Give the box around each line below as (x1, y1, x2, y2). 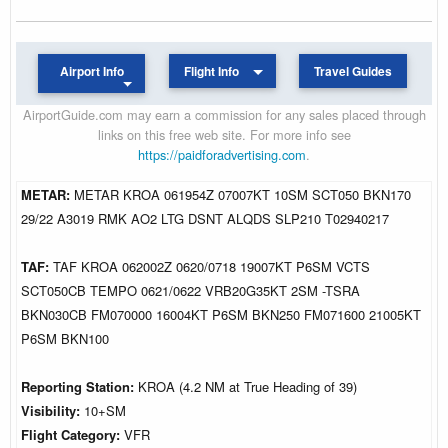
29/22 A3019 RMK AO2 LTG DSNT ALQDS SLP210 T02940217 (21, 208, 389, 228)
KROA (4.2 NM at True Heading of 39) (134, 376, 357, 396)
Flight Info (184, 62, 240, 80)
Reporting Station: (21, 376, 134, 396)
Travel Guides (313, 62, 392, 80)
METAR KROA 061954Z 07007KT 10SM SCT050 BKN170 (74, 184, 411, 204)
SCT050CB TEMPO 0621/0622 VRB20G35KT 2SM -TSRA (21, 280, 360, 300)
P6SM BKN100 (21, 328, 109, 348)
